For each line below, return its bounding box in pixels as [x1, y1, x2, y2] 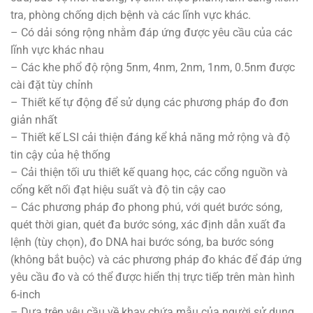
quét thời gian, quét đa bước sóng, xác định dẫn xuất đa [10, 218, 286, 232]
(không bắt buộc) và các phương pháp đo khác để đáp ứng [10, 253, 302, 267]
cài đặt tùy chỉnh [10, 78, 93, 92]
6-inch [10, 288, 41, 302]
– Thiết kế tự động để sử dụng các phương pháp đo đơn [10, 96, 289, 110]
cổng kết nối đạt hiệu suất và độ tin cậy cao [10, 183, 226, 197]
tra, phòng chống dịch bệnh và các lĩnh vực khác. [10, 8, 251, 22]
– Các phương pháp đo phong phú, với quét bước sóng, [10, 201, 282, 214]
